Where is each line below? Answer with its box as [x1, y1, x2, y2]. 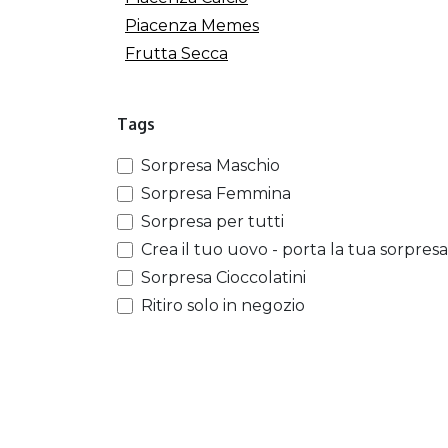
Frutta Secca [125, 44, 228, 63]
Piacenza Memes [125, 16, 259, 35]
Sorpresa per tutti [141, 212, 284, 231]
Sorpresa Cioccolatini [141, 268, 306, 287]
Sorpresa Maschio [141, 156, 280, 175]
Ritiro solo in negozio [141, 296, 305, 315]
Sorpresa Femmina [141, 184, 291, 203]
